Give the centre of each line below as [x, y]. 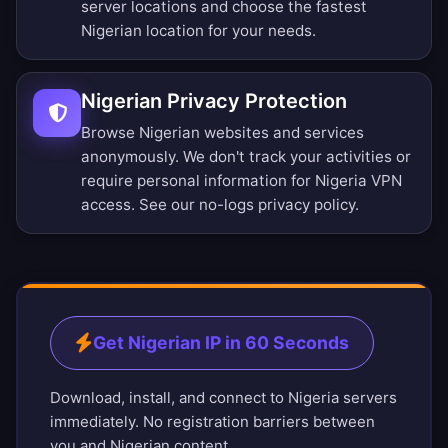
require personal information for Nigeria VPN [241, 181]
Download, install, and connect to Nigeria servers [223, 398]
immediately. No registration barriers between [212, 422]
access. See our [140, 205]
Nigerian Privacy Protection [214, 101]
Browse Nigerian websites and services [222, 133]
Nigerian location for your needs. [198, 31]
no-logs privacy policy [277, 205]
